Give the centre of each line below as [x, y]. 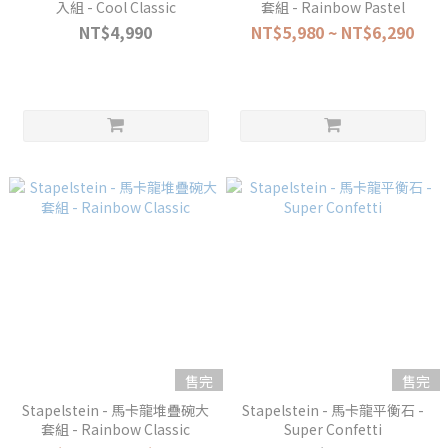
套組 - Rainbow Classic [115, 429]
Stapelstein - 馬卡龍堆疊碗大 [115, 410]
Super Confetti [332, 429]
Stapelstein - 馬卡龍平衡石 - [332, 410]
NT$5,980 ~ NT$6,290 [332, 32]
